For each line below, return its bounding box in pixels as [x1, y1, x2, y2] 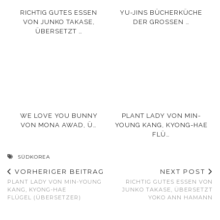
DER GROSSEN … [133, 18, 186, 26]
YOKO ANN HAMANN [148, 194, 213, 201]
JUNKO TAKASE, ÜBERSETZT [122, 186, 213, 193]
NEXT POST [160, 167, 208, 176]
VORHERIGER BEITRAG [12, 167, 104, 176]
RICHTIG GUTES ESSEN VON [126, 178, 213, 186]
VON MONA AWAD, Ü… [21, 121, 97, 129]
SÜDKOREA [18, 154, 50, 161]
